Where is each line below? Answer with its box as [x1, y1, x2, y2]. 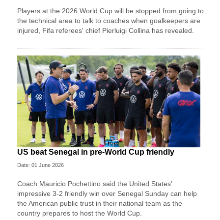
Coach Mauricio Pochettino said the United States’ [17, 179, 172, 188]
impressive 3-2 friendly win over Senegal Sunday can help [17, 189, 197, 197]
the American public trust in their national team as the [17, 199, 182, 207]
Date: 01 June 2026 [17, 162, 64, 168]
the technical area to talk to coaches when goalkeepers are [17, 16, 200, 25]
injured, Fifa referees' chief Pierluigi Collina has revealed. [17, 26, 194, 34]
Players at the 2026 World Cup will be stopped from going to [17, 6, 204, 15]
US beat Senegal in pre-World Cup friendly [17, 147, 174, 156]
